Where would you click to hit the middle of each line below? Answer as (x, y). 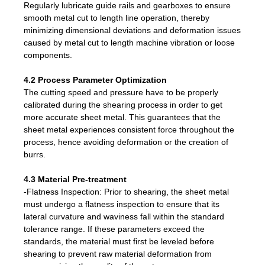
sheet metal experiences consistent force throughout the (129, 129)
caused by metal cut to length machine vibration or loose (129, 42)
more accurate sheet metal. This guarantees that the (122, 117)
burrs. (35, 154)
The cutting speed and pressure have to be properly (121, 92)
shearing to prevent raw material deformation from (118, 253)
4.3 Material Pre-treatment (75, 179)
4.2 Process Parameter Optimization (95, 80)
